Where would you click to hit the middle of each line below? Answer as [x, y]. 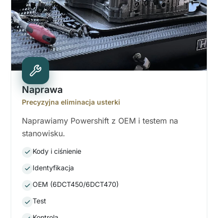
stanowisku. [44, 133]
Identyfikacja [53, 167]
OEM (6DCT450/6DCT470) [76, 184]
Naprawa [42, 89]
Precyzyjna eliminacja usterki [71, 102]
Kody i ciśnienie [57, 151]
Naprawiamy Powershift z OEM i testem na [100, 120]
